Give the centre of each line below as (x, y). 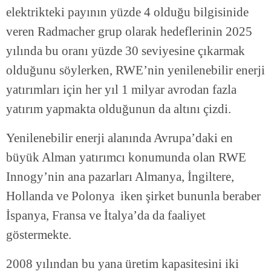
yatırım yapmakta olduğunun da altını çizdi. (119, 109)
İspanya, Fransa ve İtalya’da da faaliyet (106, 216)
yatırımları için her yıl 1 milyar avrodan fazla (121, 90)
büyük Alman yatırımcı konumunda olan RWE (126, 158)
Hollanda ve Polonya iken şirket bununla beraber (133, 196)
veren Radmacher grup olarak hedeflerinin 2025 (129, 32)
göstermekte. (39, 235)
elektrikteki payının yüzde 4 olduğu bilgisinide (127, 12)
